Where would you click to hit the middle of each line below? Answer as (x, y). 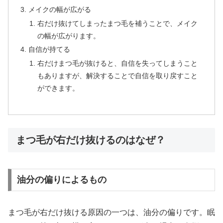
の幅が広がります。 (68, 36)
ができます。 (58, 88)
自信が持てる (50, 50)
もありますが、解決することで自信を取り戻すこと (117, 76)
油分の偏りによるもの (61, 180)
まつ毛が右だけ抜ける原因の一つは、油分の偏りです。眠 (111, 213)
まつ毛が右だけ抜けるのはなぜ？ (91, 140)
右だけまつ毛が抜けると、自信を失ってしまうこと (117, 63)
